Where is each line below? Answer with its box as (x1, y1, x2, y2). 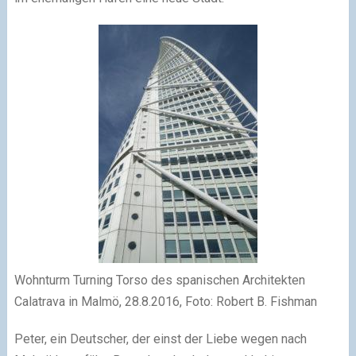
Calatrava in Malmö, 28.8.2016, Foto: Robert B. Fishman (14, 293, 317, 309)
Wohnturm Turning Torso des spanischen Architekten (14, 272, 305, 288)
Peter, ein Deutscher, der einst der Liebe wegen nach (14, 331, 307, 346)
